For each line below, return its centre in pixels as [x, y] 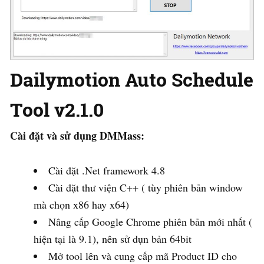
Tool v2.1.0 [57, 109]
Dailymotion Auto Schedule [132, 79]
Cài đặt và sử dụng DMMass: [77, 135]
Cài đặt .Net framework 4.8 [107, 170]
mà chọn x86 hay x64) [81, 204]
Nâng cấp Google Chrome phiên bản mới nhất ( [150, 221]
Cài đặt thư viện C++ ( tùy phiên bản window [146, 187]
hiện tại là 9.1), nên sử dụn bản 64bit [113, 238]
